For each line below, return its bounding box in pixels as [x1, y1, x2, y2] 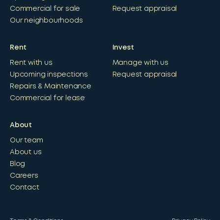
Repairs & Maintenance [10, 83, 91, 89]
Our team [10, 137, 43, 143]
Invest [112, 44, 134, 51]
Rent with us [10, 59, 53, 66]
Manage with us [112, 59, 168, 66]
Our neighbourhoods [10, 17, 83, 24]
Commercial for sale [10, 5, 81, 12]
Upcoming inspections [10, 71, 88, 78]
